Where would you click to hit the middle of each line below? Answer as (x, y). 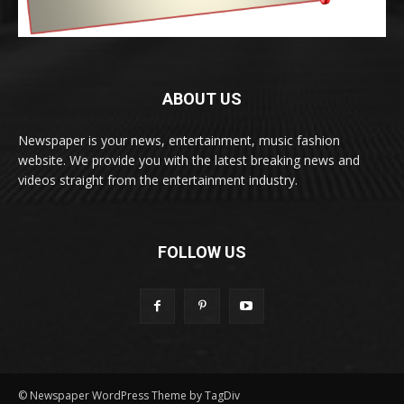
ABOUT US (202, 98)
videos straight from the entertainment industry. (158, 179)
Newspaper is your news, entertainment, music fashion (179, 140)
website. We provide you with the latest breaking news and (189, 160)
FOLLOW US (202, 252)
